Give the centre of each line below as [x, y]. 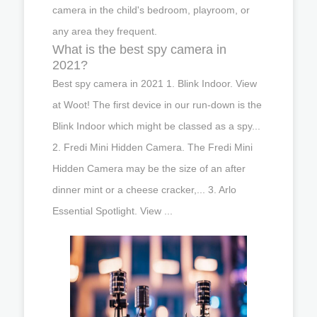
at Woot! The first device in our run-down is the [157, 104]
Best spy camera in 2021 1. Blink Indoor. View [155, 83]
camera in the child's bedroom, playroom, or [151, 10]
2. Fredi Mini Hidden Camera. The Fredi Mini [152, 147]
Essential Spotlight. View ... [113, 211]
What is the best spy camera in [139, 49]
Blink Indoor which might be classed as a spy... [156, 126]
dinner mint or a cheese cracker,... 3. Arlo [144, 189]
